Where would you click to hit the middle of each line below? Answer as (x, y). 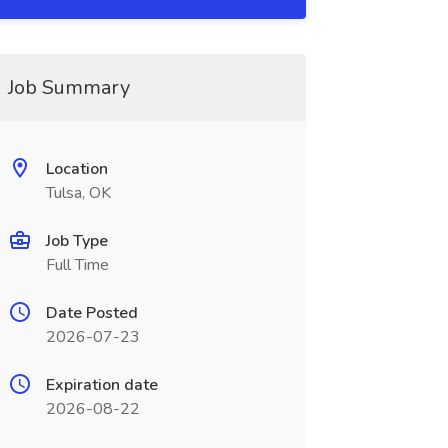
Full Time (77, 265)
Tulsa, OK (78, 193)
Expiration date (101, 385)
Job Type (76, 241)
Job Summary (68, 87)
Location (76, 169)
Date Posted (91, 313)
